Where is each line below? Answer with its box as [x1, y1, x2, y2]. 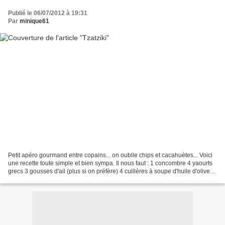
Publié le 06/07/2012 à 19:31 [8, 9, 87, 17]
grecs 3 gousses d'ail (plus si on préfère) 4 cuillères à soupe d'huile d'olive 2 [8, 168, 215, 175]
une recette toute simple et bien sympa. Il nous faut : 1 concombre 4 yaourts [8, 160, 212, 167]
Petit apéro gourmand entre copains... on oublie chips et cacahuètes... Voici [8, 152, 212, 159]
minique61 [20, 17, 49, 25]
